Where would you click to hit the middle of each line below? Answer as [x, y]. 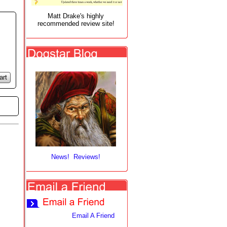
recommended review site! [76, 24]
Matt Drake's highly [76, 16]
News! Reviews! [76, 157]
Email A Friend [93, 216]
